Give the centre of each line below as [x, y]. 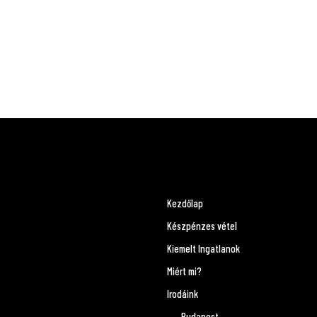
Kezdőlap [185, 203]
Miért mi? [184, 271]
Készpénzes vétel [202, 226]
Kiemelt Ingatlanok [203, 248]
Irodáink [183, 294]
